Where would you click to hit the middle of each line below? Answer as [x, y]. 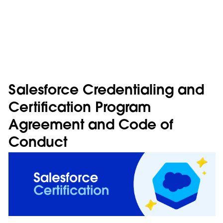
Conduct [38, 143]
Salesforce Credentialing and [106, 91]
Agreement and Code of [91, 126]
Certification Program [80, 109]
